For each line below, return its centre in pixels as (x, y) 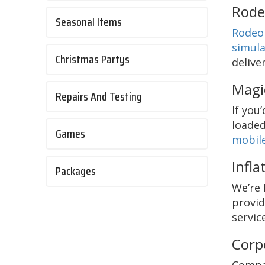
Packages (76, 172)
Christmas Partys (93, 60)
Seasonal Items (89, 22)
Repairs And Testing (99, 97)
